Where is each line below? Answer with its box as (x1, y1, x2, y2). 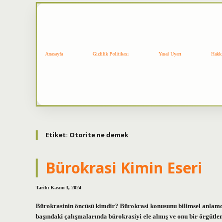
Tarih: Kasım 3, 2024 (36, 185, 81, 191)
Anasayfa (45, 51, 63, 57)
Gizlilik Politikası (93, 51, 129, 57)
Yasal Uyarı (159, 51, 181, 57)
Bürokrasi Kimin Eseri (46, 158, 202, 178)
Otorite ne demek (69, 130, 128, 139)
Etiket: (46, 130, 69, 139)
